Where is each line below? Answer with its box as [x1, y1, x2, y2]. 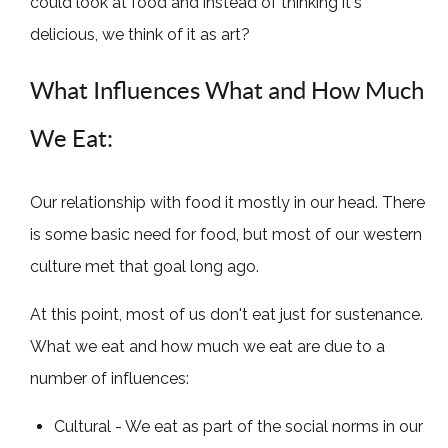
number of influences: [30, 368, 190, 388]
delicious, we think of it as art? [30, 24, 251, 44]
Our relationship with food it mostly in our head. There [30, 192, 426, 212]
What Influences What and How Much [30, 76, 425, 104]
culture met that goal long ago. [30, 256, 260, 276]
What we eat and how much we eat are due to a [30, 336, 386, 356]
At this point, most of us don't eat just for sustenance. [30, 304, 424, 324]
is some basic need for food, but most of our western [30, 224, 423, 244]
